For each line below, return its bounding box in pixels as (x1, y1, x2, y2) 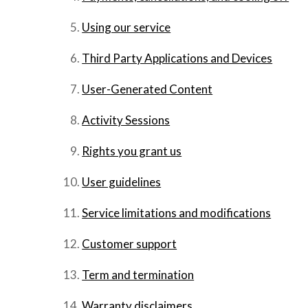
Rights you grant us (82, 143, 182, 158)
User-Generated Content (82, 81, 213, 96)
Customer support (82, 236, 177, 251)
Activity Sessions (82, 112, 170, 127)
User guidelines (82, 174, 162, 189)
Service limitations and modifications (82, 205, 272, 220)
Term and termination (82, 267, 195, 282)
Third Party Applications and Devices (82, 50, 273, 65)
